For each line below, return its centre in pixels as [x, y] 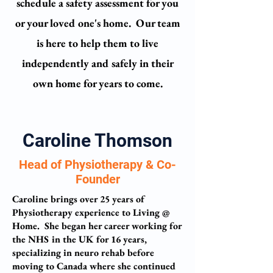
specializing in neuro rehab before [83, 253]
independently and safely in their [97, 63]
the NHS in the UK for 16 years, [80, 239]
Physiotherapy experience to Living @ [91, 212]
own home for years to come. [97, 83]
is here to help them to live [97, 43]
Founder [97, 179]
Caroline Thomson [97, 140]
